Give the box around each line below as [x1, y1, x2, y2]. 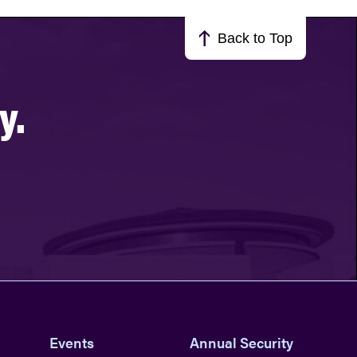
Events [49, 332, 94, 353]
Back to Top [218, 30, 292, 46]
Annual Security [190, 332, 294, 353]
